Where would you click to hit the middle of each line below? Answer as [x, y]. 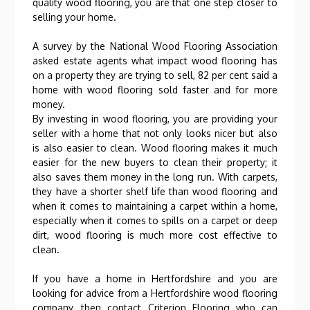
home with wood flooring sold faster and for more [155, 90]
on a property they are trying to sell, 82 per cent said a [155, 75]
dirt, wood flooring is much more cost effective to [155, 235]
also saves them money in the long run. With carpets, [155, 177]
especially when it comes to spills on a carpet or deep [155, 220]
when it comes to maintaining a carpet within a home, [155, 206]
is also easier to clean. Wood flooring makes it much [155, 148]
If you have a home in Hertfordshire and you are [155, 279]
